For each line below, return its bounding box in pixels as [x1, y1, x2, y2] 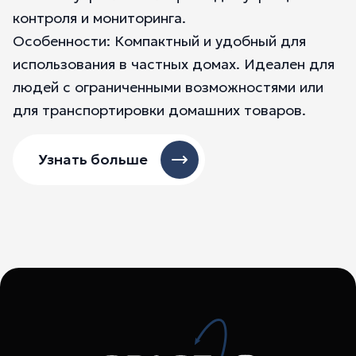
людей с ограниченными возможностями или [13, 78, 323, 96]
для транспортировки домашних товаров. [13, 101, 306, 119]
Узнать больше [38, 150, 148, 168]
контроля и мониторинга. [13, 9, 186, 27]
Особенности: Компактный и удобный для [13, 32, 306, 50]
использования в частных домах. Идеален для [13, 55, 335, 73]
